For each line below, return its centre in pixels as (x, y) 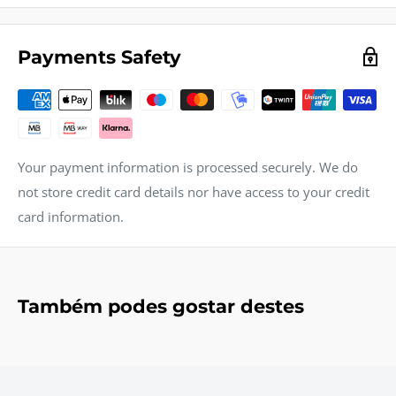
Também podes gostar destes (161, 306)
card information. (71, 216)
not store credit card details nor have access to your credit (194, 191)
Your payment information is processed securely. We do (188, 167)
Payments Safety (99, 57)
